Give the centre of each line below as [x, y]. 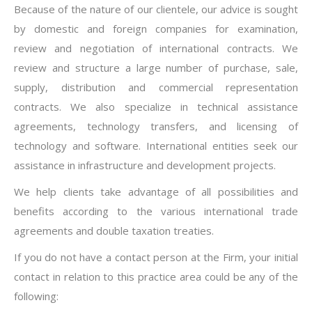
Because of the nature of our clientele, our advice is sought [156, 9]
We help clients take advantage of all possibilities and [156, 192]
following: [36, 296]
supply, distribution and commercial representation [156, 87]
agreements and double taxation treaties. [114, 231]
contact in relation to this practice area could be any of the [156, 276]
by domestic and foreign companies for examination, [156, 29]
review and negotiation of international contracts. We [156, 48]
